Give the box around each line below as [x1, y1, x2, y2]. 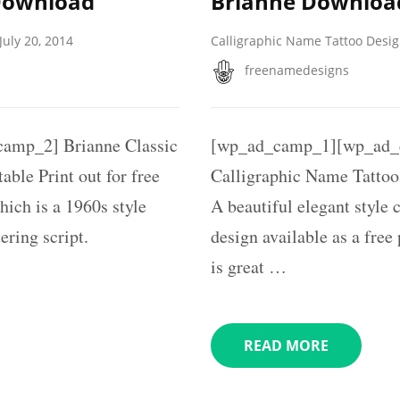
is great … [210, 254, 287, 279]
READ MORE [243, 335, 329, 355]
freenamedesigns [244, 61, 349, 79]
